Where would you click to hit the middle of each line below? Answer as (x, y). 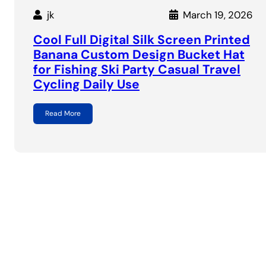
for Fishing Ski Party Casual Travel (137, 70)
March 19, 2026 (218, 15)
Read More (63, 114)
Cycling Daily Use (86, 85)
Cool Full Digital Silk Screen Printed (142, 40)
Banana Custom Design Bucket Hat (139, 55)
